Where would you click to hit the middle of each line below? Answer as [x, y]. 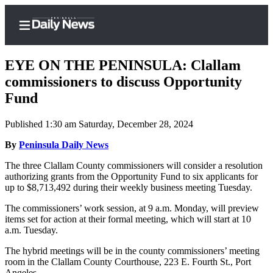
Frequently [86, 224]
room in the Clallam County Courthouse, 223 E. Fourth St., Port [128, 262]
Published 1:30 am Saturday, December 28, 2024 [99, 124]
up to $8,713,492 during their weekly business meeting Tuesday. [129, 188]
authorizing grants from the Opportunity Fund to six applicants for [131, 177]
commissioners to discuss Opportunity [123, 82]
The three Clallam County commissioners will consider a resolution [134, 166]
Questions [83, 251]
